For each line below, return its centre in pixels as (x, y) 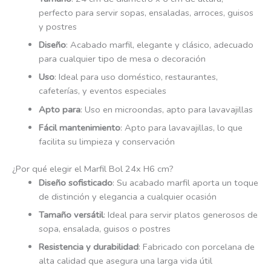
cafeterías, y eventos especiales (102, 91)
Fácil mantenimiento (79, 127)
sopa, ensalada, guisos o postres (104, 228)
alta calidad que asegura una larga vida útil (125, 261)
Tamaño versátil (71, 214)
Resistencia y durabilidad (88, 247)
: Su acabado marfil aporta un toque (185, 182)
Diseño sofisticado (75, 182)
